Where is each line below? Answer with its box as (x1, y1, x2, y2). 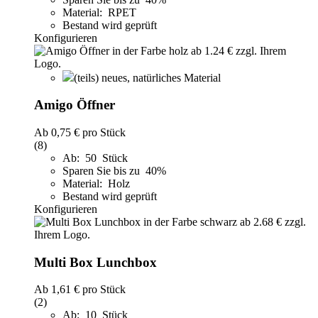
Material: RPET (62, 6, 136, 18)
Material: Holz (62, 177, 130, 190)
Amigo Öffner (34, 97, 115, 113)
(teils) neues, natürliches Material (74, 71, 221, 84)
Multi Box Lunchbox (34, 254, 157, 270)
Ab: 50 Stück (62, 152, 128, 164)
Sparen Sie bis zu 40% (62, 165, 169, 177)
